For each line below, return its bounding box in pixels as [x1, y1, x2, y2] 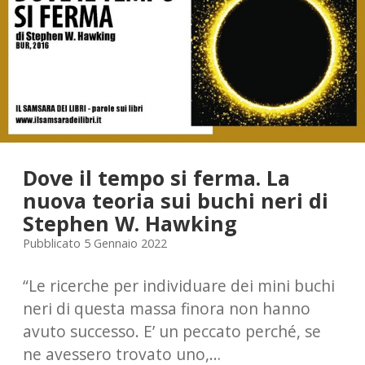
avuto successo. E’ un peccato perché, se [23, 320, 321, 343]
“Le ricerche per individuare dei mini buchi [23, 275, 335, 297]
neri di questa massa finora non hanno [23, 297, 310, 320]
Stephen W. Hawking [23, 209, 237, 237]
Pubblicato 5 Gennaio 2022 [23, 235, 167, 251]
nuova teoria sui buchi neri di [23, 186, 328, 214]
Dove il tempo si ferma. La [23, 163, 290, 191]
